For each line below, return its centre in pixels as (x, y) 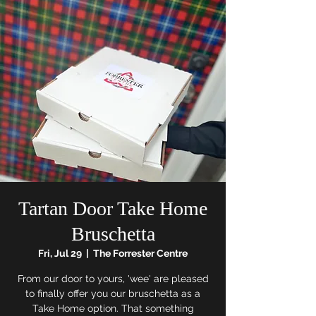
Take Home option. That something (113, 308)
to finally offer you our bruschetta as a (113, 293)
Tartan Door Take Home (113, 208)
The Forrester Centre (140, 253)
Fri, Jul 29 (60, 253)
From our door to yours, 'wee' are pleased (113, 279)
